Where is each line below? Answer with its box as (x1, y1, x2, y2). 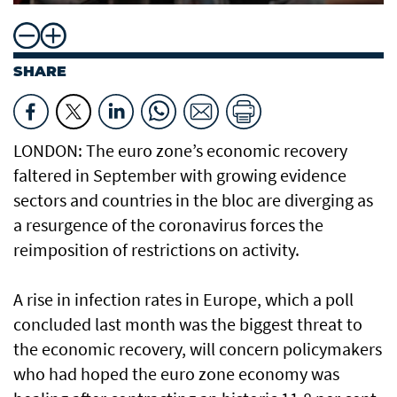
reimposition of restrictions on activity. (13, 238, 300, 261)
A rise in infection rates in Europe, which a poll (13, 288, 354, 311)
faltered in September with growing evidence (13, 164, 346, 187)
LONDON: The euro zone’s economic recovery (13, 139, 347, 162)
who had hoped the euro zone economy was (13, 362, 339, 385)
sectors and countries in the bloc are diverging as (13, 189, 373, 212)
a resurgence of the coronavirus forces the (13, 214, 323, 237)
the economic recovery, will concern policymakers (13, 338, 382, 361)
